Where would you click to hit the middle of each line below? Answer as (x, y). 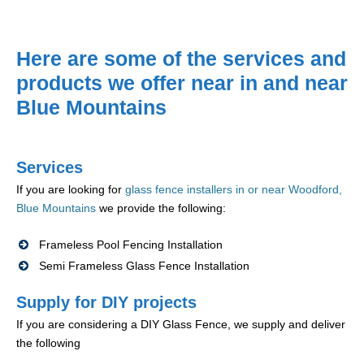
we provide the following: (161, 208)
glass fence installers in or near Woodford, (234, 190)
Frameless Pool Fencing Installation (131, 245)
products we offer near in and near (182, 83)
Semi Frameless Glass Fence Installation (144, 266)
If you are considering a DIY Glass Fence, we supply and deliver (181, 325)
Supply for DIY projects (106, 303)
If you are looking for (71, 190)
